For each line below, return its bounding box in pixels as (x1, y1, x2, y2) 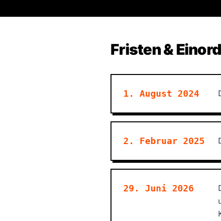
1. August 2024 (123, 88, 199, 99)
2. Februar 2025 (123, 136, 205, 146)
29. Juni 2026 (123, 183, 194, 193)
